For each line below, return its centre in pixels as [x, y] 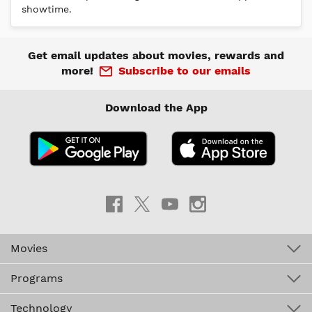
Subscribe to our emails [185, 70]
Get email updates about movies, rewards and [156, 55]
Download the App [156, 107]
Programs [37, 278]
